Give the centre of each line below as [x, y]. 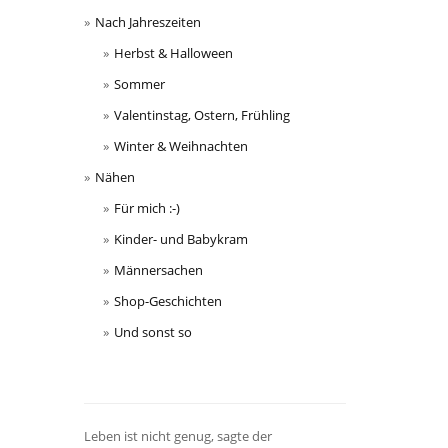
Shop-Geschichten [168, 301]
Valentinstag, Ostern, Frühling [202, 115]
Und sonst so [153, 332]
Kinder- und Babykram [181, 239]
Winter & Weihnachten [181, 146]
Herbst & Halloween [173, 53]
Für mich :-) [147, 208]
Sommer [139, 84]
